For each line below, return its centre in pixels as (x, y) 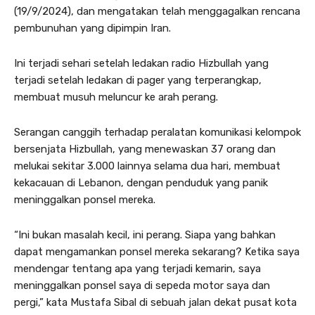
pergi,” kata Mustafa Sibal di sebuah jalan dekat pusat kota (155, 302)
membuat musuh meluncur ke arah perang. (116, 97)
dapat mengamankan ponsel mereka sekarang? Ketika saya (157, 252)
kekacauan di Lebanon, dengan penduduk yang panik (141, 183)
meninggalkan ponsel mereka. (85, 200)
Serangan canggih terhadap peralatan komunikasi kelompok (157, 132)
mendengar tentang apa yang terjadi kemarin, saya (137, 269)
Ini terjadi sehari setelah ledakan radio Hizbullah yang (141, 63)
